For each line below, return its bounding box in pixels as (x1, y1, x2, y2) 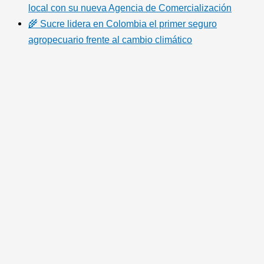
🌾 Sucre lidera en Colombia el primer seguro (28, 18, 217, 29)
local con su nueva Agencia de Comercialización (28, 2, 232, 14)
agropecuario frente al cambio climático (28, 34, 192, 45)
